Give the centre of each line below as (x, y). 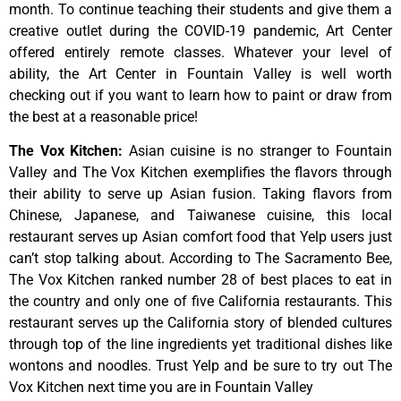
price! (181, 116)
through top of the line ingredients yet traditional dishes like (200, 345)
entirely (92, 52)
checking (39, 95)
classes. (199, 52)
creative (38, 30)
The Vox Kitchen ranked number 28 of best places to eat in (200, 280)
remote (146, 52)
